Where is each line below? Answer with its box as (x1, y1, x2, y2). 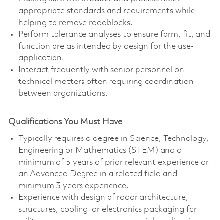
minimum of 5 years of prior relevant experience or (18, 158, 209, 167)
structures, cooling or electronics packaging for (18, 205, 197, 214)
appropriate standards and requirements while (18, 7, 195, 16)
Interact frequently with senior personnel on (18, 66, 184, 75)
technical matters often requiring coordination (18, 78, 193, 86)
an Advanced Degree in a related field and (18, 170, 177, 179)
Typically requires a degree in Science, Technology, (18, 135, 209, 143)
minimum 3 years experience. (18, 182, 129, 191)
